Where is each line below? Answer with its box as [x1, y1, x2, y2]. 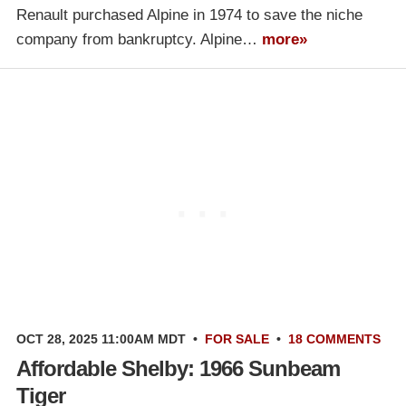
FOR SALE [205, 332, 269, 347]
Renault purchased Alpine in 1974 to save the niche [16, 6, 362, 24]
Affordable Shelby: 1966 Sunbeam [16, 356, 340, 382]
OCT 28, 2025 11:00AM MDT [16, 332, 186, 347]
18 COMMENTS [288, 332, 381, 347]
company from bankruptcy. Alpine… [16, 31, 262, 49]
